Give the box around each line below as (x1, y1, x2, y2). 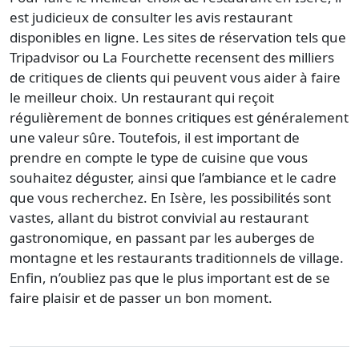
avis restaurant (196, 7, 292, 26)
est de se (271, 268, 330, 287)
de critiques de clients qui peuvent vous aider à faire (10, 67, 341, 87)
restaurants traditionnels (117, 248, 276, 267)
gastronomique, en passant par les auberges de (10, 228, 315, 247)
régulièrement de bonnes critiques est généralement (10, 107, 349, 127)
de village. (276, 248, 344, 267)
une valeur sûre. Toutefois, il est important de (10, 127, 300, 147)
